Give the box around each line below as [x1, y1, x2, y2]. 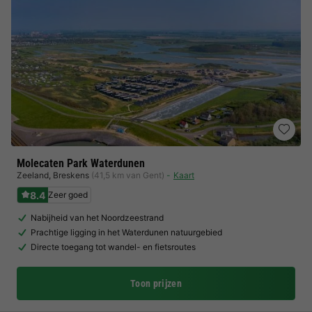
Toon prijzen [130, 278, 182, 289]
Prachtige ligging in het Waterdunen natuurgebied [31, 227, 222, 237]
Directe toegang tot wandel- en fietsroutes [31, 242, 196, 252]
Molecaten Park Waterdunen [17, 157, 145, 170]
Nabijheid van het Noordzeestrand [31, 212, 164, 223]
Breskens [53, 170, 89, 180]
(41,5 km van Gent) [91, 170, 164, 180]
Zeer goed [48, 189, 88, 200]
